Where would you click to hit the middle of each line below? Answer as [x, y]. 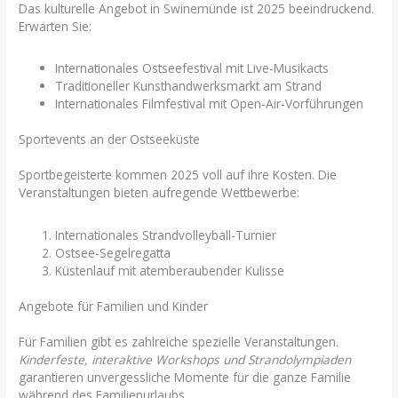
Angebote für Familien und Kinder [114, 306]
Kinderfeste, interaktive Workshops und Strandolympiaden [185, 360]
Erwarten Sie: [56, 26]
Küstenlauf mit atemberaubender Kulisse [170, 270]
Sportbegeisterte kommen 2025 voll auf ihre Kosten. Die [178, 175]
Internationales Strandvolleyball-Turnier [166, 235]
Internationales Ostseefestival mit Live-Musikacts [192, 68]
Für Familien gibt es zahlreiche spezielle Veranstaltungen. [179, 342]
